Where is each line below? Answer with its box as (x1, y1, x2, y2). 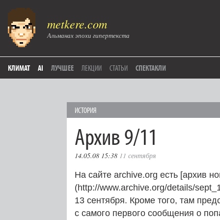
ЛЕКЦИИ (82, 63, 102, 73)
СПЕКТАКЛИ (136, 63, 166, 73)
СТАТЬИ (110, 63, 128, 73)
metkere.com (47, 16, 107, 31)
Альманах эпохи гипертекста (47, 31, 130, 40)
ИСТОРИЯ (75, 105, 97, 115)
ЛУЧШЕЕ (51, 63, 74, 73)
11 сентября (119, 151, 156, 160)
